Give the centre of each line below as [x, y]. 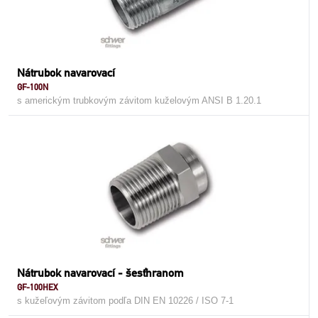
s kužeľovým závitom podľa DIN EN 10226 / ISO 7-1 [125, 301]
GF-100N [33, 87]
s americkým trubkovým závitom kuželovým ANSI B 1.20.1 [139, 100]
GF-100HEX [37, 287]
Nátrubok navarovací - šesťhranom [100, 273]
